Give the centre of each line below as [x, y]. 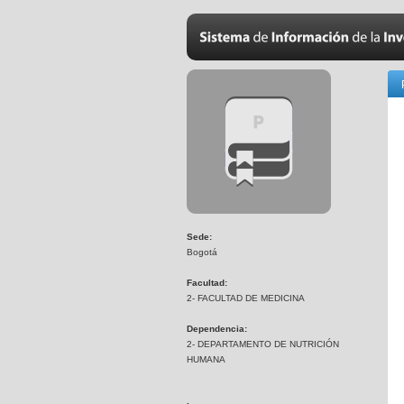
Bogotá [202, 252]
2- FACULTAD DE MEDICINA [246, 298]
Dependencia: [217, 329]
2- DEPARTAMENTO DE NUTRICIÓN [263, 344]
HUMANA [206, 359]
